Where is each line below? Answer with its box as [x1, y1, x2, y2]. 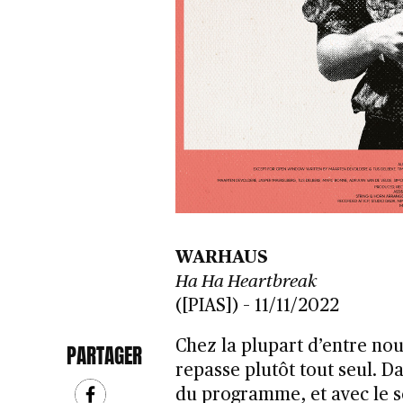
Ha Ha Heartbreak [175, 273, 317, 291]
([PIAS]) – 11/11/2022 [175, 297, 339, 316]
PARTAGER [66, 340, 142, 371]
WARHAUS [175, 248, 268, 267]
